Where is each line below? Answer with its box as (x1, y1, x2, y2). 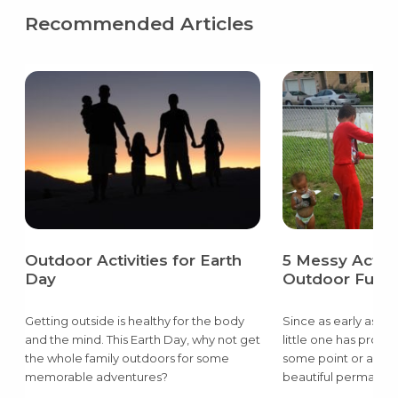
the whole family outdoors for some (24, 350, 229, 365)
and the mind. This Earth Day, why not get (24, 331, 260, 346)
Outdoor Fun (282, 269, 384, 288)
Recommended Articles (24, 12, 253, 36)
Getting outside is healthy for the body (24, 313, 244, 328)
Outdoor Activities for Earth (24, 251, 242, 269)
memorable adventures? (24, 369, 168, 384)
